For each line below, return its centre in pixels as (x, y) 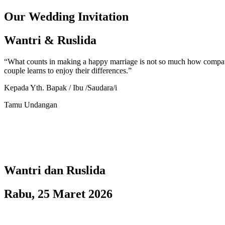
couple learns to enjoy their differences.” (68, 70)
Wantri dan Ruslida (55, 170)
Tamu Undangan (31, 104)
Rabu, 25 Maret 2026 (58, 194)
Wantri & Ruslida (50, 40)
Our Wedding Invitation (66, 16)
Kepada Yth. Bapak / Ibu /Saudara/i (61, 87)
